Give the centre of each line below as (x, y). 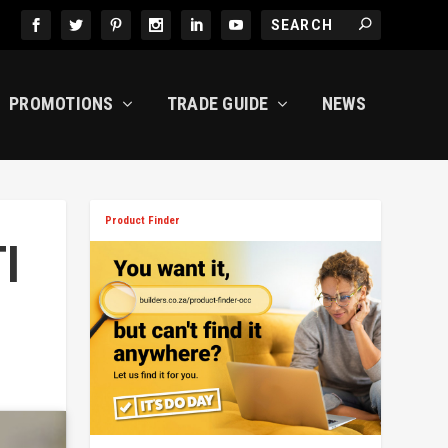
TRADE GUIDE (217, 103)
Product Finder (143, 220)
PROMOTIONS (61, 103)
